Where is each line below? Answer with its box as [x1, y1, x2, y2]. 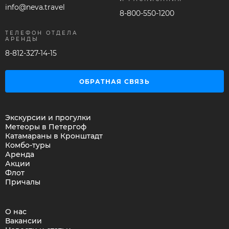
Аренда [5, 150, 34, 159]
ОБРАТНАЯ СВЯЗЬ [79, 77, 150, 85]
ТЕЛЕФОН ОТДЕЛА [5, 30, 78, 36]
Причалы [5, 177, 40, 187]
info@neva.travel [5, 3, 65, 12]
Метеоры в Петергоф [5, 122, 86, 131]
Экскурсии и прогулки [5, 113, 91, 122]
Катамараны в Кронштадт [5, 131, 103, 141]
